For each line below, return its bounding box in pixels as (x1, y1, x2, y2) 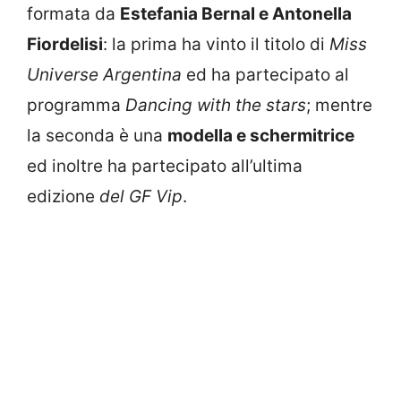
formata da (27, 4, 120, 24)
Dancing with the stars (125, 95, 306, 115)
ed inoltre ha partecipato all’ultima (27, 156, 303, 176)
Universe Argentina (27, 64, 182, 85)
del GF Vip (99, 186, 183, 207)
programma (27, 95, 125, 115)
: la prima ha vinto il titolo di (103, 34, 329, 55)
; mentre (306, 95, 372, 115)
